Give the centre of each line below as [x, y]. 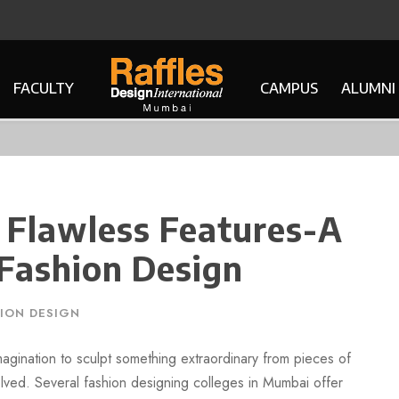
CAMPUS [289, 88]
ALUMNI [368, 88]
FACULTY [43, 88]
